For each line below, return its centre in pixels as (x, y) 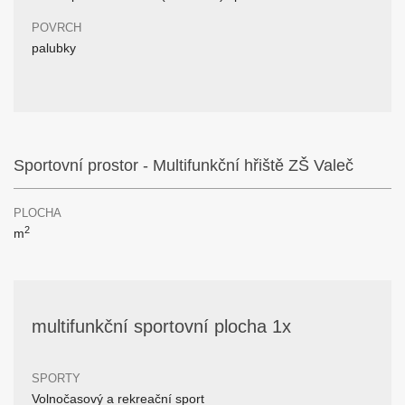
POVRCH (57, 28)
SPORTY (56, 378)
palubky (54, 48)
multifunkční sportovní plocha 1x (161, 326)
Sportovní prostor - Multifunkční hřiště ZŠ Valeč (184, 165)
